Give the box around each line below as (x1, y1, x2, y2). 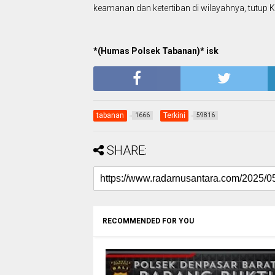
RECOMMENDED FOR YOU (103, 217, 194, 226)
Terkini (163, 111, 185, 120)
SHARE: (107, 143, 147, 158)
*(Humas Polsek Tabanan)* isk (93, 46, 219, 56)
